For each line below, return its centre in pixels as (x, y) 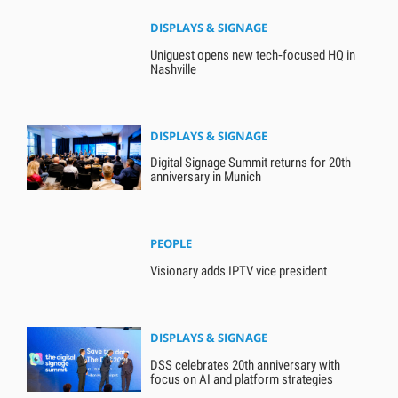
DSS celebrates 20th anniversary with (246, 365)
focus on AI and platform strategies (242, 379)
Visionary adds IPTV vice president (239, 271)
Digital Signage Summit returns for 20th (251, 163)
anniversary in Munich (206, 177)
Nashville (174, 69)
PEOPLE (171, 244)
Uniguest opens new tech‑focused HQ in (253, 55)
